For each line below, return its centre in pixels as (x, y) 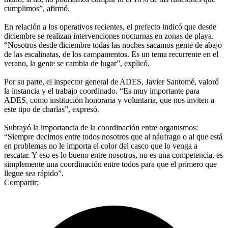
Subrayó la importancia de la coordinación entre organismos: (101, 127)
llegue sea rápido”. (34, 173)
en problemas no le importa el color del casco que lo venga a (101, 146)
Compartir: (21, 182)
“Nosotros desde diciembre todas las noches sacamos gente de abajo (113, 45)
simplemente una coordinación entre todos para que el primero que (110, 164)
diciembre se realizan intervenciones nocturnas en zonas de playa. (109, 36)
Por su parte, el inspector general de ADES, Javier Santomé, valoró (111, 81)
